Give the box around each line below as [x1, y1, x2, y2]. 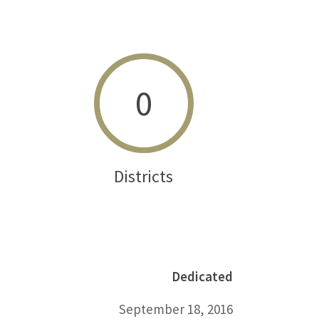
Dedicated [171, 268, 233, 285]
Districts [114, 165, 174, 187]
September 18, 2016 [118, 300, 233, 318]
